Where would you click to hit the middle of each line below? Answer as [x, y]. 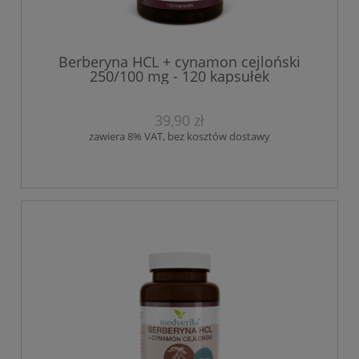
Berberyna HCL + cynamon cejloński [179, 61]
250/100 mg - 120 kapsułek [179, 76]
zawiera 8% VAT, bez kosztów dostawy [179, 137]
